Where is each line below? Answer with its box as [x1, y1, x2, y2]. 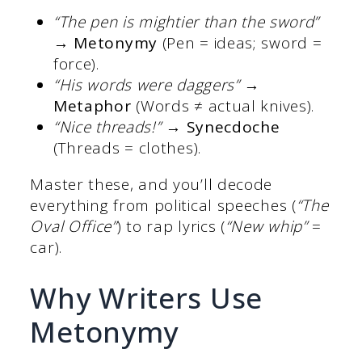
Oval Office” [30, 216, 117, 238]
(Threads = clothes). [53, 137, 201, 159]
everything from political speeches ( [30, 195, 297, 217]
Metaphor [53, 95, 132, 117]
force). [53, 53, 99, 75]
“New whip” [225, 216, 308, 238]
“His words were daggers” [53, 74, 240, 96]
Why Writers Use [30, 278, 263, 317]
